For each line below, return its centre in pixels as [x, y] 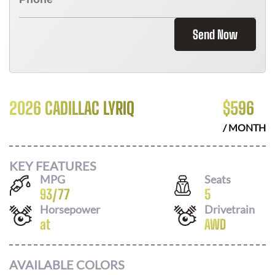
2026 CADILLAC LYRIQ [72, 108]
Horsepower [70, 209]
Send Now [215, 34]
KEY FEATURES [53, 165]
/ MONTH [244, 127]
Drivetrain [230, 209]
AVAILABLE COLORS [67, 265]
